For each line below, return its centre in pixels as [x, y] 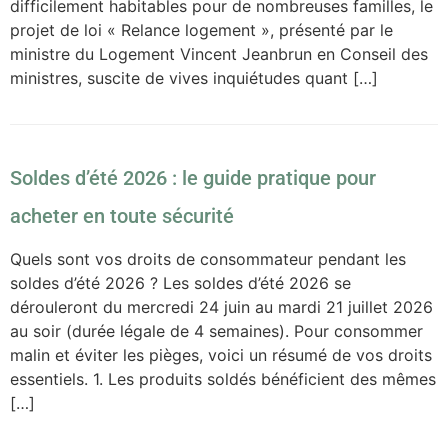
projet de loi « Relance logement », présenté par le [201, 29]
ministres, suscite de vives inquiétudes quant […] [194, 77]
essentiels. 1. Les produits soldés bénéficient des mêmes [223, 378]
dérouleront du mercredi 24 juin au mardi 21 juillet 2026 [221, 306]
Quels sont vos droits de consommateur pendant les [208, 258]
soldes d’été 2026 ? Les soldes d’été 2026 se [180, 282]
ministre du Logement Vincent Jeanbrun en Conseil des [219, 53]
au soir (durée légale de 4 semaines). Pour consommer [216, 330]
